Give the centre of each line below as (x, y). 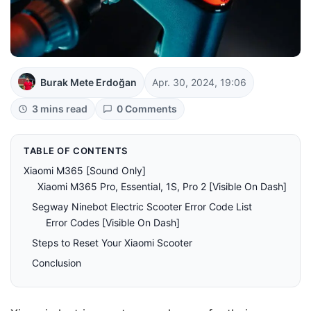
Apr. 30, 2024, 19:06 (199, 82)
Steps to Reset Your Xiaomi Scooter (112, 242)
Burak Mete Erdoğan (89, 82)
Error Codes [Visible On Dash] (113, 222)
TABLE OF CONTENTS (76, 150)
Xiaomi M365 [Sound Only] (85, 170)
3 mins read (60, 108)
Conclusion (57, 262)
